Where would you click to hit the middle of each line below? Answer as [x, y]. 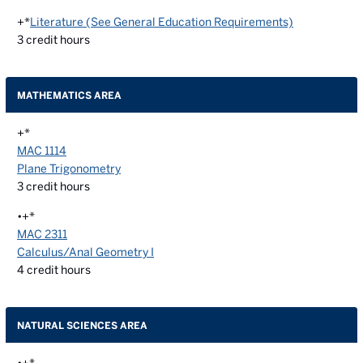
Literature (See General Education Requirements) [162, 22]
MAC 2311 [42, 234]
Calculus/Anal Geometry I [85, 252]
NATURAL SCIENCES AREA [82, 325]
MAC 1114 [42, 151]
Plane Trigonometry [69, 169]
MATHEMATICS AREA [69, 95]
